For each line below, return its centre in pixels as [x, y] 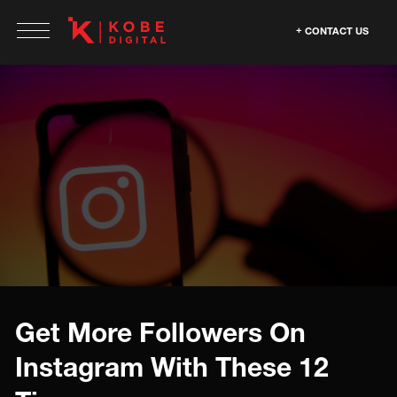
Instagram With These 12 [172, 367]
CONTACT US [337, 31]
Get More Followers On [160, 332]
